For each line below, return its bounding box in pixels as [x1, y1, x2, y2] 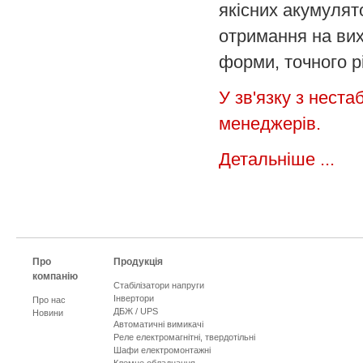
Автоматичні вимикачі [113, 319, 203, 329]
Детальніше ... [219, 149, 335, 169]
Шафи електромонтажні [113, 345, 211, 355]
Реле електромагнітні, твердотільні [113, 332, 255, 342]
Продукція [113, 256, 163, 267]
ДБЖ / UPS [113, 306, 158, 316]
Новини [32, 308, 63, 318]
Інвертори [113, 293, 154, 303]
